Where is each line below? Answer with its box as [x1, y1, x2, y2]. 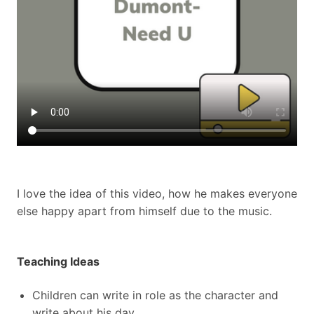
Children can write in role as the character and [32, 287, 279, 302]
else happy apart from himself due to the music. [17, 204, 272, 218]
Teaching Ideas [17, 254, 100, 269]
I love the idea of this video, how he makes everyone [17, 186, 297, 200]
